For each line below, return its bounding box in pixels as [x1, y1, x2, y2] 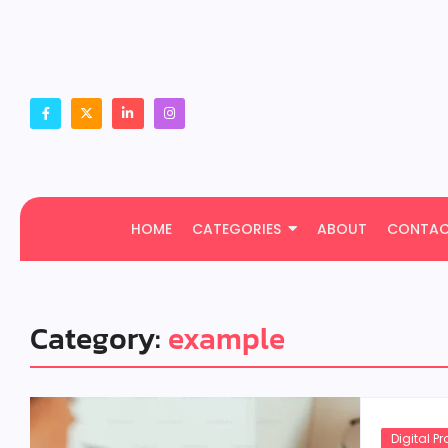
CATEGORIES [192, 219, 281, 239]
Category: [30, 316, 168, 361]
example [168, 316, 285, 361]
